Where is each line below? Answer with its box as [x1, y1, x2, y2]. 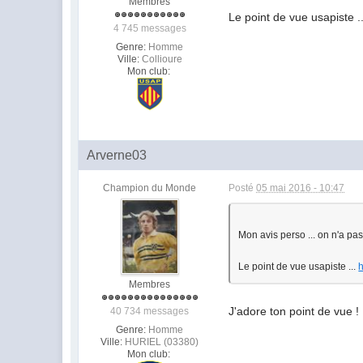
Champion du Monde [103, 181, 197, 194]
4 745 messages [113, 22, 186, 34]
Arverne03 [87, 147, 147, 162]
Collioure [141, 53, 182, 65]
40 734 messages [110, 305, 190, 317]
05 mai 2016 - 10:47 [256, 181, 345, 194]
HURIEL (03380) [125, 335, 199, 348]
